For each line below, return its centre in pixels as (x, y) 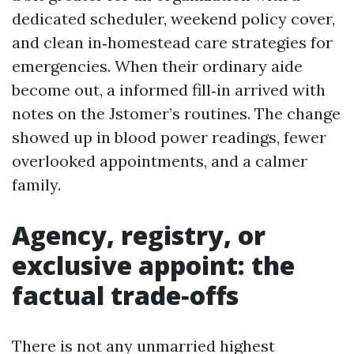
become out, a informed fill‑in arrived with (169, 90)
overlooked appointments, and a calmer (160, 161)
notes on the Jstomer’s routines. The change (176, 113)
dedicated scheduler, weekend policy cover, (173, 19)
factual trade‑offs (125, 295)
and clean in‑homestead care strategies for (172, 42)
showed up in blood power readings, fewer (169, 137)
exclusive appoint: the (153, 265)
